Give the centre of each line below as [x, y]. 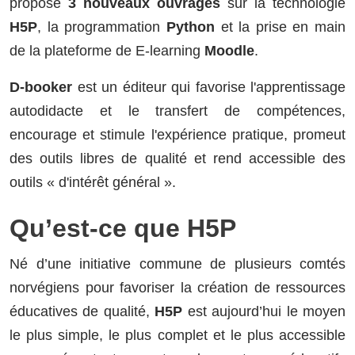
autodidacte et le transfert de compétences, [177, 111]
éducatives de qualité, [82, 312]
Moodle [229, 51]
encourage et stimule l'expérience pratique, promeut [177, 135]
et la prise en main [280, 27]
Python [190, 27]
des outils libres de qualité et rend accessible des [177, 159]
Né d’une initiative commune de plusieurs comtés [177, 264]
